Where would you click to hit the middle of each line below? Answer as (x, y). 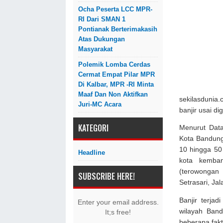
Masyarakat (95, 49)
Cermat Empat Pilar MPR (116, 74)
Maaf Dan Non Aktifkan (113, 94)
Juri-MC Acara (100, 104)
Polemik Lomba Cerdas (114, 64)
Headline (92, 153)
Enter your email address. (118, 202)
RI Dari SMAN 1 (102, 19)
